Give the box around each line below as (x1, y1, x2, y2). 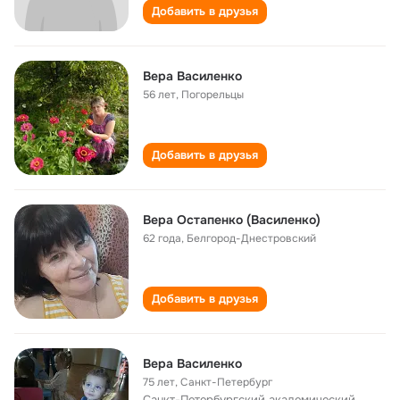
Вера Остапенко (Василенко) (143, 212, 321, 228)
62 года (143, 231, 181, 246)
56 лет (143, 87, 176, 102)
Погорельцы (181, 87, 244, 102)
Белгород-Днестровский (187, 231, 316, 246)
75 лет (143, 375, 175, 389)
